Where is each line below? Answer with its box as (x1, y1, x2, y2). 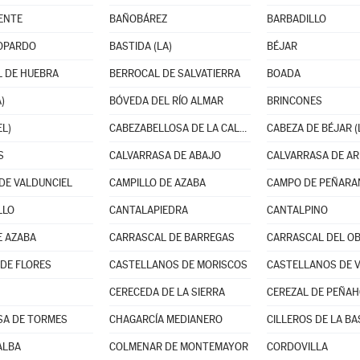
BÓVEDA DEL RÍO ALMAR (108, 95, 223, 107)
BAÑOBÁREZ (108, 13, 167, 25)
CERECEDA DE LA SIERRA (108, 286, 225, 298)
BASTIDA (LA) (108, 40, 172, 52)
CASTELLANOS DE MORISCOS (108, 259, 247, 271)
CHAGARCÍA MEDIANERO (108, 313, 223, 325)
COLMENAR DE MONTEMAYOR (108, 341, 248, 353)
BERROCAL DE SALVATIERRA (108, 67, 240, 80)
